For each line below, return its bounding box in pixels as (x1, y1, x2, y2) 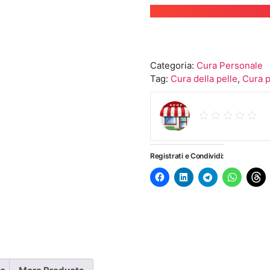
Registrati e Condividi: (149, 151, 224, 161)
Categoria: (149, 60, 196, 72)
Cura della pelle (170, 73, 237, 85)
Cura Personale (196, 60, 263, 72)
